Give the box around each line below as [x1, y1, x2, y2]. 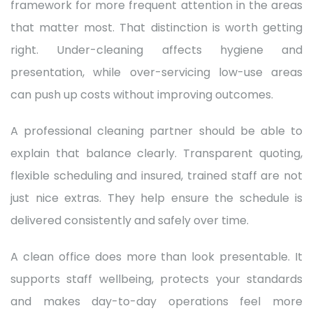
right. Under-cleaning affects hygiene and [10, 41, 303, 58]
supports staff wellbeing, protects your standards [10, 270, 303, 287]
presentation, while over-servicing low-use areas [10, 64, 303, 80]
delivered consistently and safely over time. [10, 212, 249, 228]
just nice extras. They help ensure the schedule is [10, 189, 303, 206]
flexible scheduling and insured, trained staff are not [10, 167, 303, 184]
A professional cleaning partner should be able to [10, 122, 303, 139]
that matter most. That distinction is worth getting [10, 19, 303, 36]
